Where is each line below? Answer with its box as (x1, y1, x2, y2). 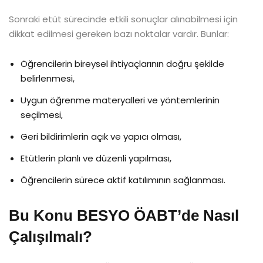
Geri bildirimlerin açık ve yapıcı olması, (21, 130, 181, 143)
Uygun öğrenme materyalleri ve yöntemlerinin (21, 93, 220, 106)
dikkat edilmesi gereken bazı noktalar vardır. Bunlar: (9, 27, 229, 40)
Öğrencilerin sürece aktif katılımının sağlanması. (21, 173, 225, 186)
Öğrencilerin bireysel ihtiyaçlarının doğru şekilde (21, 57, 224, 70)
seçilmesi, (21, 108, 63, 121)
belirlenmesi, (21, 72, 75, 85)
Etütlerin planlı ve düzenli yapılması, (21, 151, 171, 164)
